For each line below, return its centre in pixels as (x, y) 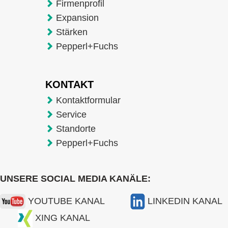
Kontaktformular (88, 100)
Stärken (72, 32)
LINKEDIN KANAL (185, 201)
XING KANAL (63, 218)
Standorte (76, 129)
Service (71, 114)
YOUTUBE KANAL (66, 201)
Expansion (77, 18)
